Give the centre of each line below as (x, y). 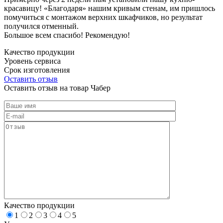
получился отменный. (41, 26)
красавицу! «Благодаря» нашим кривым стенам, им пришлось (110, 8)
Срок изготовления (37, 70)
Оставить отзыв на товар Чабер (57, 88)
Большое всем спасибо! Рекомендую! (67, 35)
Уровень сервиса (32, 61)
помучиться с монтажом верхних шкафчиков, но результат (103, 17)
